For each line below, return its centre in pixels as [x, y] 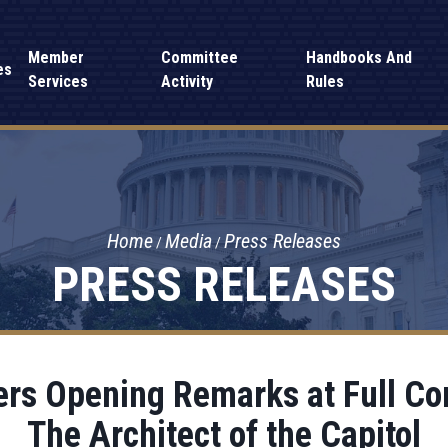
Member [56, 57]
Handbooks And [358, 57]
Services [58, 81]
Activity [186, 81]
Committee [199, 57]
